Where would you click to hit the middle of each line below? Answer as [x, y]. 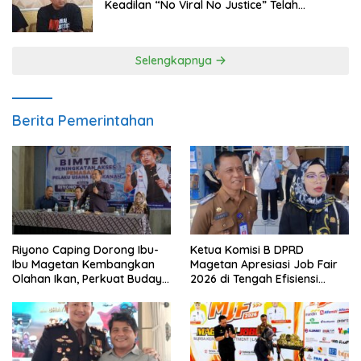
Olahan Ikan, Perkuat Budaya [91, 279]
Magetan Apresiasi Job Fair [264, 265]
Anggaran [217, 294]
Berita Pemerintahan [83, 120]
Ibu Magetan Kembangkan [83, 265]
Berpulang [133, 19]
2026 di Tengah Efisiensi [254, 279]
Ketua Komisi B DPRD [247, 250]
